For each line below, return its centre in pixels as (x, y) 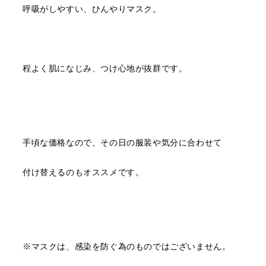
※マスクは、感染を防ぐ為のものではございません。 (126, 246)
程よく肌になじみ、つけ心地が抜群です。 (105, 68)
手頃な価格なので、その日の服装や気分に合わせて (122, 142)
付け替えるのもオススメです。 (83, 172)
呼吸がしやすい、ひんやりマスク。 (92, 9)
